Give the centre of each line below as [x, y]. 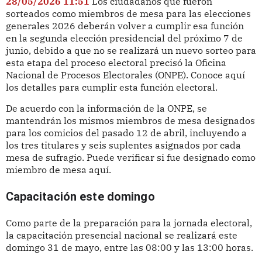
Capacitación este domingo [80, 197]
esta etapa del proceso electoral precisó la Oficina [116, 62]
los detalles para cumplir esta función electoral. [111, 87]
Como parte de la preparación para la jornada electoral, [129, 223]
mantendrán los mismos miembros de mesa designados [130, 121]
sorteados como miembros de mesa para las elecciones [128, 13]
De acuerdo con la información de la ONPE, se [106, 108]
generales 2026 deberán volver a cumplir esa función [125, 25]
